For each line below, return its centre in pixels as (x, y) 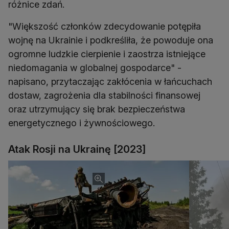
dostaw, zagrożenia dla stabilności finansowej (104, 96)
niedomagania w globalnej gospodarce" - (95, 68)
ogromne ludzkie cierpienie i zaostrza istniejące (107, 54)
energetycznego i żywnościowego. (82, 123)
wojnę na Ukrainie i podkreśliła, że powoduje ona (111, 40)
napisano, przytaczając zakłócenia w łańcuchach (110, 82)
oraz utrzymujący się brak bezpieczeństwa (97, 109)
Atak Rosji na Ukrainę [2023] (77, 150)
